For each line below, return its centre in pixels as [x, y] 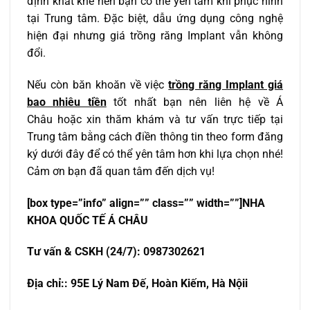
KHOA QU [51, 220]
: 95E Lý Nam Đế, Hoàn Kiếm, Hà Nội [155, 284]
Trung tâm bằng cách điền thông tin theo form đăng [155, 136]
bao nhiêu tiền [67, 102]
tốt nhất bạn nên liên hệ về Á [199, 102]
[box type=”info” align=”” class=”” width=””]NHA [146, 203]
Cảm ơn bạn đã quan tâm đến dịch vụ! [121, 171]
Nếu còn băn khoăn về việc [98, 84]
